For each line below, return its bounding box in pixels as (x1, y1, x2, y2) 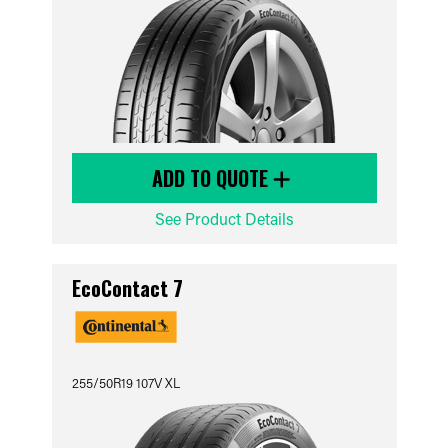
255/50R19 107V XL (71, 374, 180, 391)
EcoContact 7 (71, 273, 183, 303)
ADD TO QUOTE (152, 163, 273, 193)
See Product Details (154, 208, 294, 229)
